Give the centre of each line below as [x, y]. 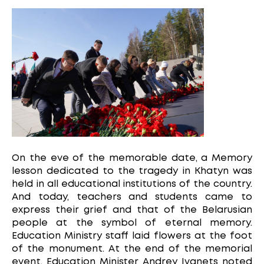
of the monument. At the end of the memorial [132, 249]
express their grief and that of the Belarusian [132, 210]
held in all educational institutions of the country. [132, 184]
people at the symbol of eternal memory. [132, 223]
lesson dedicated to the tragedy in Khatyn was [132, 171]
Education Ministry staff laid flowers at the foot [132, 236]
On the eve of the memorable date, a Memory [132, 159]
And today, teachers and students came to [132, 197]
